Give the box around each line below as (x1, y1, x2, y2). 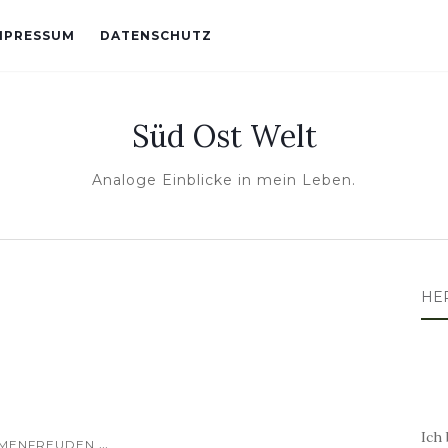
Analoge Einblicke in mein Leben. (92, 171, 356, 189)
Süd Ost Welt (131, 117, 317, 155)
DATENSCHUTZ (100, 28, 212, 43)
